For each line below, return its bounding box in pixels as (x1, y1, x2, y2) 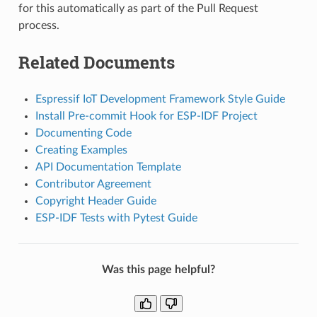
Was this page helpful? (102, 263, 215, 275)
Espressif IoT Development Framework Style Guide (35, 93, 285, 105)
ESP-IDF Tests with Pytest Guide (35, 212, 197, 224)
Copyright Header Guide (35, 195, 156, 207)
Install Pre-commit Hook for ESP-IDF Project (35, 110, 258, 122)
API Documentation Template (35, 161, 181, 173)
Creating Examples (35, 144, 127, 156)
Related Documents (18, 50, 175, 74)
